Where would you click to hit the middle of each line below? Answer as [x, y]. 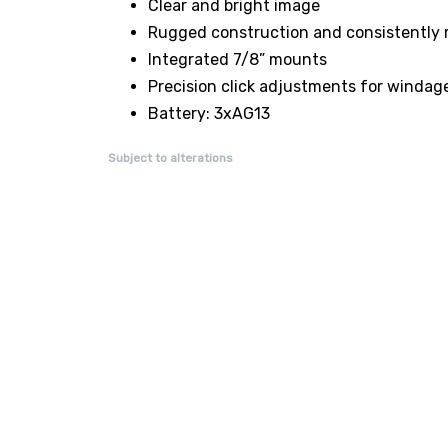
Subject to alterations [170, 157]
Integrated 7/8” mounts [237, 59]
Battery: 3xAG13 [209, 113]
